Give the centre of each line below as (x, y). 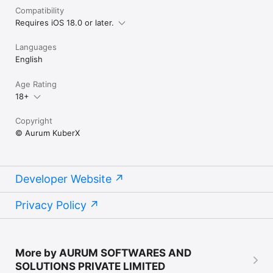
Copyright (34, 121)
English (29, 59)
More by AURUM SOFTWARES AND (103, 253)
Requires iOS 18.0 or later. (65, 23)
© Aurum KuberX (48, 133)
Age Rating (36, 84)
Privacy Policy (51, 205)
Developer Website (63, 179)
